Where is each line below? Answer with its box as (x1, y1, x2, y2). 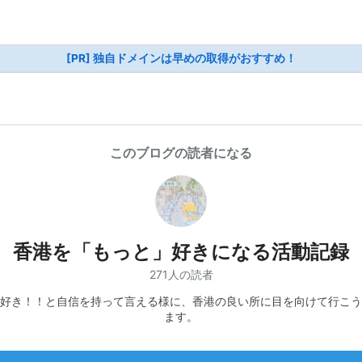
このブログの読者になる (110, 145, 252, 161)
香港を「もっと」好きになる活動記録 (13, 240, 349, 263)
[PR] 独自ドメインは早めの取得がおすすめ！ (65, 52, 297, 65)
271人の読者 (149, 267, 213, 281)
